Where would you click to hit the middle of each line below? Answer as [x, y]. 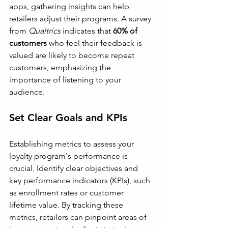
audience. [27, 92]
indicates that [87, 31]
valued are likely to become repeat [73, 55]
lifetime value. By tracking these [67, 205]
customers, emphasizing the [61, 67]
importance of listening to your [66, 80]
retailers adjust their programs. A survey [81, 19]
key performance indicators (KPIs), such [81, 180]
